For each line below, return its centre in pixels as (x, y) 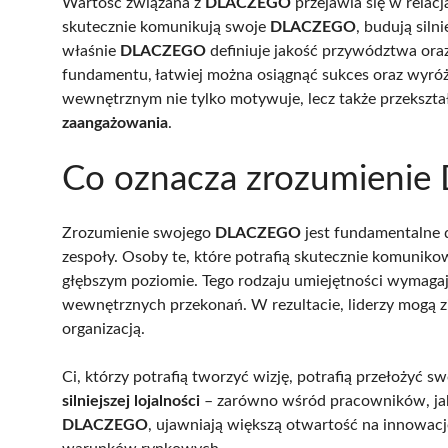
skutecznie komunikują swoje (166, 26)
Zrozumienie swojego (138, 232)
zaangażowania (115, 122)
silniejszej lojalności (131, 400)
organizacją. (103, 328)
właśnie (91, 50)
